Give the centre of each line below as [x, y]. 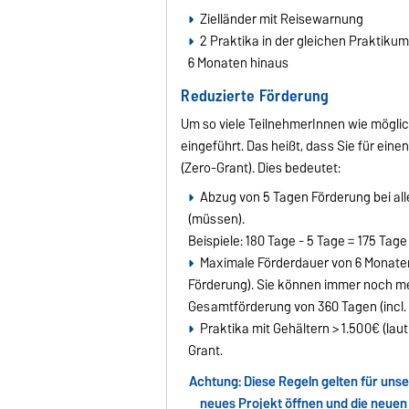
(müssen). [218, 219]
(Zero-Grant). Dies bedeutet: [261, 168]
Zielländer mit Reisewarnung [281, 19]
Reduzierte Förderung [255, 96]
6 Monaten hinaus [240, 63]
